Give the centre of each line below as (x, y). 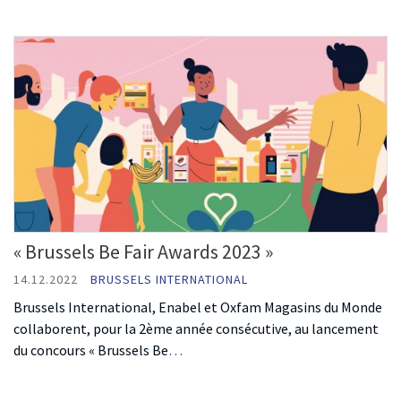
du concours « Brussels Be (91, 350)
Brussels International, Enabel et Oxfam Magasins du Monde (198, 307)
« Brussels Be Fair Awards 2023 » (143, 252)
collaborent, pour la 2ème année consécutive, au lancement (196, 329)
